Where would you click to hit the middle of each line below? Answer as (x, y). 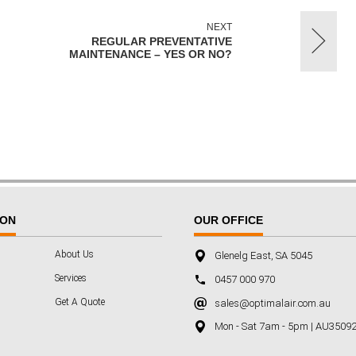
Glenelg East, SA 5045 (263, 256)
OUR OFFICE (228, 220)
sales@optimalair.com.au (273, 303)
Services (71, 278)
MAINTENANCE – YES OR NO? (151, 54)
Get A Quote (80, 302)
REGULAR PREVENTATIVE (162, 41)
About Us (74, 254)
